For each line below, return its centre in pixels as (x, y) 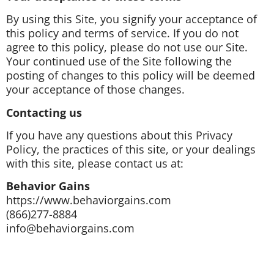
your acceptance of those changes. (95, 90)
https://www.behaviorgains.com (89, 200)
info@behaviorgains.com (70, 228)
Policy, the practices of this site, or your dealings (131, 150)
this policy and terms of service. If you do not (122, 33)
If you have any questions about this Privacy (119, 135)
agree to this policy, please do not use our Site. (127, 47)
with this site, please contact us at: (95, 164)
